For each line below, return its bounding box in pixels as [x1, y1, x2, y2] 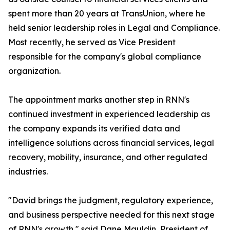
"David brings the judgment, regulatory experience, [8, 195, 213, 206]
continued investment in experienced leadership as [8, 109, 210, 120]
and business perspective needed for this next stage [8, 209, 215, 220]
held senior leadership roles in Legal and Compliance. [8, 23, 220, 33]
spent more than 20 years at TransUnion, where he [8, 8, 205, 19]
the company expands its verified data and [8, 123, 180, 134]
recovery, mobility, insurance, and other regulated [8, 152, 207, 163]
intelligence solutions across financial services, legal [8, 138, 214, 148]
